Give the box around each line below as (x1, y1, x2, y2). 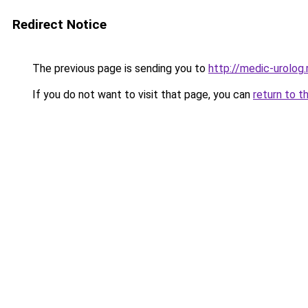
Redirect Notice (12, 16, 107, 32)
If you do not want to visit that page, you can (30, 88, 253, 101)
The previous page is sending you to (30, 62, 208, 75)
